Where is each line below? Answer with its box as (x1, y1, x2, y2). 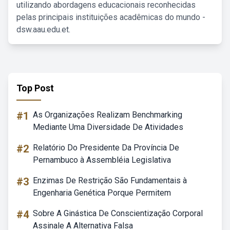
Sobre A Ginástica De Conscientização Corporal (33, 208, 203, 218)
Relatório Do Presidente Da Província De (33, 143, 179, 152)
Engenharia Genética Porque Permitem (33, 188, 171, 198)
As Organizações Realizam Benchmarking (33, 110, 182, 120)
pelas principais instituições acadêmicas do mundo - (16, 12, 205, 22)
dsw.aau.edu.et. (16, 25, 70, 34)
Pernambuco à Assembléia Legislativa (33, 155, 171, 165)
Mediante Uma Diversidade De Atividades (33, 122, 183, 132)
